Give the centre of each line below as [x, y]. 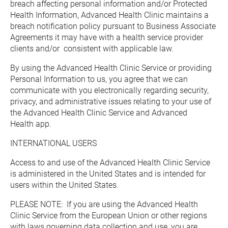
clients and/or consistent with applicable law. [92, 49]
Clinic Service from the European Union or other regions [109, 216]
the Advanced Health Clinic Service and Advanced [99, 113]
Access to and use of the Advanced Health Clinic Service [110, 163]
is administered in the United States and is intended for [108, 174]
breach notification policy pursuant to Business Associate [113, 26]
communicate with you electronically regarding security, [109, 90]
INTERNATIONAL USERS [53, 143]
